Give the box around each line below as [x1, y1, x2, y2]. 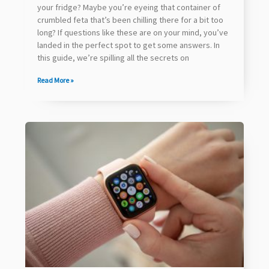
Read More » [37, 75, 74, 85]
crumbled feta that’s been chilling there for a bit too [37, 14, 223, 25]
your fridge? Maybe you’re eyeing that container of [37, 1, 220, 13]
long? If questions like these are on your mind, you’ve [37, 26, 228, 38]
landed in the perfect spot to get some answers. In [37, 39, 220, 50]
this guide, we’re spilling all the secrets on [37, 52, 189, 63]
